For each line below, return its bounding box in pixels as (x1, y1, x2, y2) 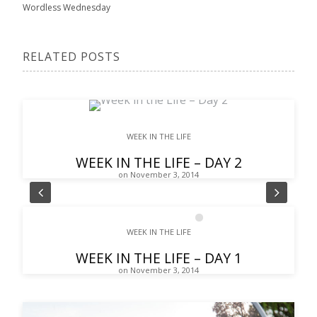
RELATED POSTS (23, 49, 120, 65)
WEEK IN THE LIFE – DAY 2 (75, 153, 242, 173)
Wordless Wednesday (23, 1, 110, 14)
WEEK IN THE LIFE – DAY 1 (75, 248, 242, 268)
